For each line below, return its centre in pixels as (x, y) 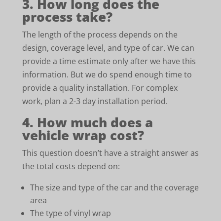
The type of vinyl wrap (70, 213)
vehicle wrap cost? (83, 135)
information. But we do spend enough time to (107, 74)
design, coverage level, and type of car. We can (108, 48)
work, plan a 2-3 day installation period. (95, 101)
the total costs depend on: (71, 166)
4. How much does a (87, 122)
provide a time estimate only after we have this (109, 61)
